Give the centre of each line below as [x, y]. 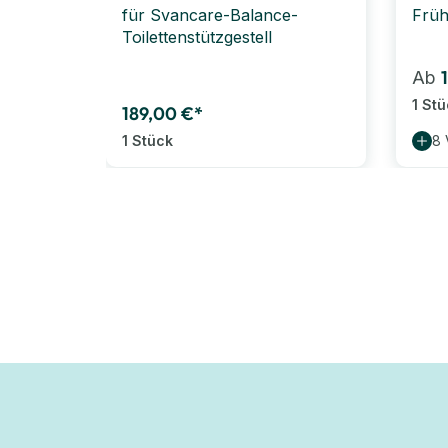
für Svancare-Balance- [210, 14]
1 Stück [147, 140]
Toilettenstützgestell [197, 36]
